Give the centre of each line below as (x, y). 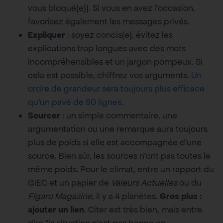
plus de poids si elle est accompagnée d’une (115, 143)
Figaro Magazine (60, 196)
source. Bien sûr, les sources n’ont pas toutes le (119, 156)
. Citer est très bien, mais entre (143, 210)
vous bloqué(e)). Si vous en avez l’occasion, (111, 8)
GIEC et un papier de (69, 183)
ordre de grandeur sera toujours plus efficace (116, 89)
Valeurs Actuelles (144, 183)
